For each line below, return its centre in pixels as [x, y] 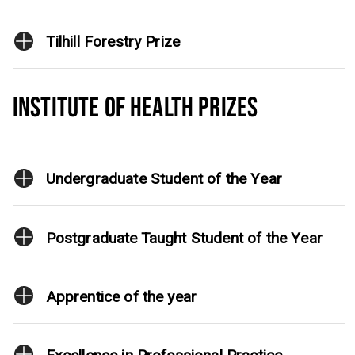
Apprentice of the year [121, 297]
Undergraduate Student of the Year [164, 179]
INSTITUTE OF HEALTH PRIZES [136, 109]
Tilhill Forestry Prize [113, 42]
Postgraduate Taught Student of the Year [184, 238]
